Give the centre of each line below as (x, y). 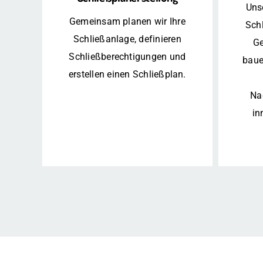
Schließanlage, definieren (127, 39)
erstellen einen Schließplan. (127, 75)
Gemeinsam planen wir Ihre (127, 22)
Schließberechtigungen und (127, 57)
